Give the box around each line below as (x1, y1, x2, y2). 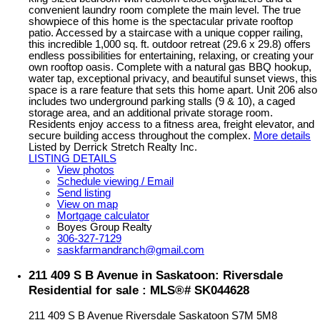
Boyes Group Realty (57, 221, 152, 234)
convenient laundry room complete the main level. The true (29, 4, 301, 16)
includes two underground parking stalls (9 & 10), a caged (29, 96, 295, 108)
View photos (57, 164, 114, 176)
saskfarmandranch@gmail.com (57, 244, 204, 256)
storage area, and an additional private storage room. (29, 107, 273, 119)
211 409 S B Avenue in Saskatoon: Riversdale (29, 268, 283, 283)
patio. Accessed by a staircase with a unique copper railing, (29, 27, 303, 39)
